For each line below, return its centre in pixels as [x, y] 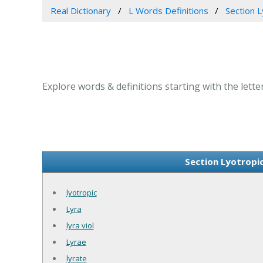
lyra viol [80, 225]
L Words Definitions [168, 10]
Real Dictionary [80, 10]
